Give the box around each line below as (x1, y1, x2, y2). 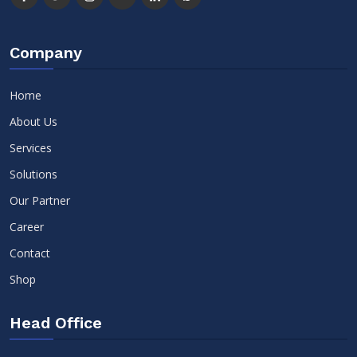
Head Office (10, 313, 102, 333)
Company (10, 43, 82, 63)
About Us (10, 114, 57, 130)
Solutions (10, 167, 57, 182)
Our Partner (10, 193, 70, 209)
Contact (10, 245, 50, 261)
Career (10, 219, 44, 235)
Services (10, 140, 52, 156)
